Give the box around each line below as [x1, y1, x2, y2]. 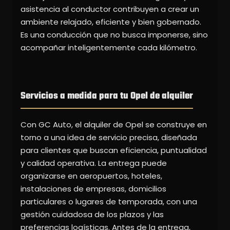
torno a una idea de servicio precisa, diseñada [21, 132, 197, 143]
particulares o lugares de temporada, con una [21, 196, 197, 207]
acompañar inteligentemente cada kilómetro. [21, 42, 197, 53]
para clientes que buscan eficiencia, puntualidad [21, 145, 207, 156]
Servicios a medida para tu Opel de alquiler [21, 89, 193, 104]
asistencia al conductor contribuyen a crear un [21, 4, 199, 15]
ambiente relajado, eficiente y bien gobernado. [21, 16, 201, 28]
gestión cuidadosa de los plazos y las [21, 209, 164, 220]
